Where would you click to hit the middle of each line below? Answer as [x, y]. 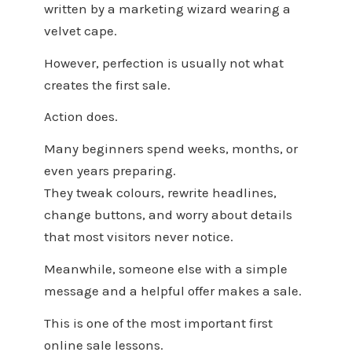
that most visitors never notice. [138, 237]
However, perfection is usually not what [163, 62]
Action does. [81, 117]
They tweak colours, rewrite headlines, [160, 193]
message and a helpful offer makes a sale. [172, 290]
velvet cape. [80, 30]
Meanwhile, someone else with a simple [165, 268]
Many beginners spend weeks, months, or [170, 149]
